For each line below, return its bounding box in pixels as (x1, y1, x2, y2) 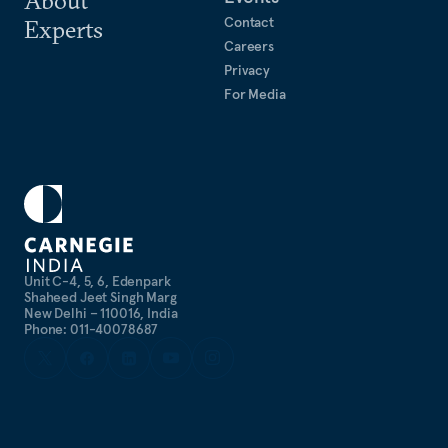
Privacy (224, 61, 271, 79)
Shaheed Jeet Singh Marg (24, 288, 177, 306)
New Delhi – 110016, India (24, 304, 178, 322)
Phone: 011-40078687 (24, 320, 159, 338)
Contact (224, 13, 275, 31)
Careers (224, 37, 275, 55)
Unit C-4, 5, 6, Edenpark (24, 272, 171, 290)
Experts (24, 14, 103, 44)
